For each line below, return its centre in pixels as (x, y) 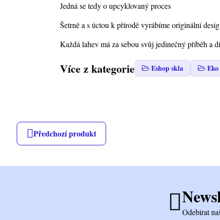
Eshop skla (167, 68)
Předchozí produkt (65, 133)
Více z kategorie (97, 68)
